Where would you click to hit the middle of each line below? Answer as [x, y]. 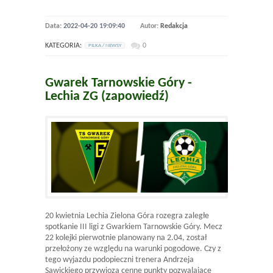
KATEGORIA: [63, 46]
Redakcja [174, 27]
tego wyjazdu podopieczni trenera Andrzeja [119, 260]
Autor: [150, 27]
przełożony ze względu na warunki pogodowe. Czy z [133, 249]
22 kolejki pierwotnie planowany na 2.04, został [126, 238]
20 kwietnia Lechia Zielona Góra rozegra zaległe [127, 216]
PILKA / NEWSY [105, 46]
